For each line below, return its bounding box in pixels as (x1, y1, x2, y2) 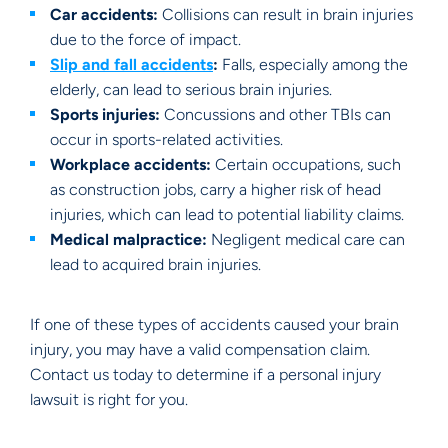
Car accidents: (50, 5, 158, 24)
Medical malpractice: (50, 230, 207, 249)
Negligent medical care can (207, 230, 405, 249)
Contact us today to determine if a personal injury (30, 365, 381, 384)
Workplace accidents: (50, 155, 211, 174)
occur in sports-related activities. (50, 130, 283, 149)
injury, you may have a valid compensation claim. (30, 340, 370, 359)
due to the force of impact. (50, 30, 241, 49)
